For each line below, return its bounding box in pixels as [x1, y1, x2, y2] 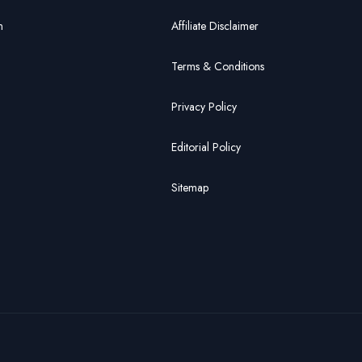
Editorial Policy [171, 138, 241, 155]
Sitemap [171, 179, 208, 196]
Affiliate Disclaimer [171, 17, 259, 34]
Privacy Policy [171, 98, 237, 115]
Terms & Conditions [171, 57, 264, 74]
